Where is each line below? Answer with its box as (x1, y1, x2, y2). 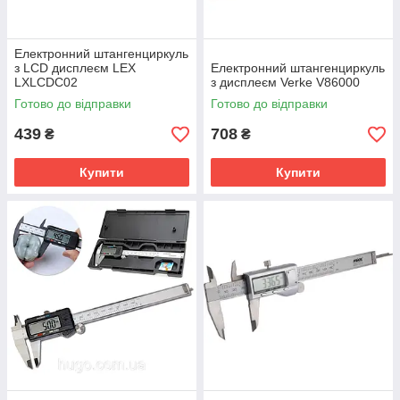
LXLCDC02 (14, 75, 78, 89)
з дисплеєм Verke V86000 (211, 75, 360, 89)
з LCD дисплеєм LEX (14, 61, 136, 75)
